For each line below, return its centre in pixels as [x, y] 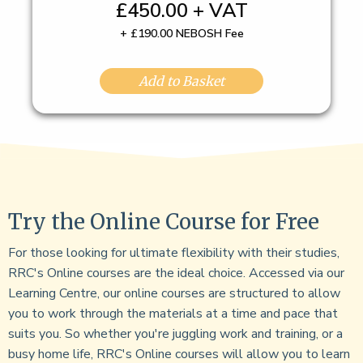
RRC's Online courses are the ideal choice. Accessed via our [176, 273]
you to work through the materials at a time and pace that [173, 314]
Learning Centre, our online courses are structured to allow [174, 294]
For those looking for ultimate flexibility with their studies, [174, 253]
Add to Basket [181, 81]
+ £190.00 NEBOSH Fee [181, 34]
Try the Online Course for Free [164, 222]
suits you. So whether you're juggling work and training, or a [175, 334]
